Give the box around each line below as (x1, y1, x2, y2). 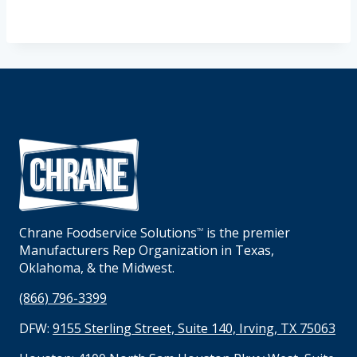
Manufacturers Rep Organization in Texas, (19, 241, 274, 259)
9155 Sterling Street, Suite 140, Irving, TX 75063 (53, 320, 335, 337)
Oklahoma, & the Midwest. (19, 259, 175, 277)
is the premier (203, 224, 290, 241)
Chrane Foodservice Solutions (19, 224, 197, 241)
